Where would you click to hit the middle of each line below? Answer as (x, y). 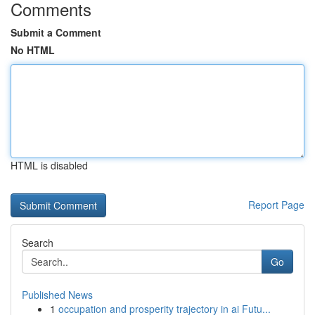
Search (38, 243)
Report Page (276, 205)
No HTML (33, 50)
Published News (57, 295)
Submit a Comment (56, 32)
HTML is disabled (49, 165)
